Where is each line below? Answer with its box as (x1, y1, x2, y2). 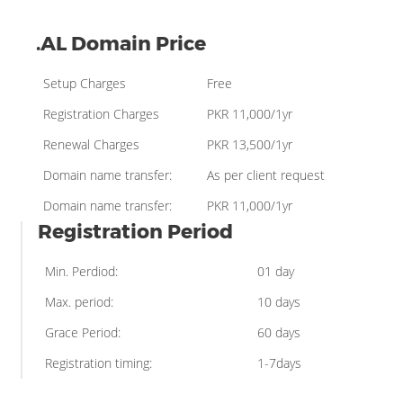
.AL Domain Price (36, 31, 206, 56)
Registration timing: (45, 354, 152, 372)
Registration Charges (43, 104, 159, 122)
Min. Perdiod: (45, 262, 118, 280)
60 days (257, 323, 300, 341)
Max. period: (45, 292, 113, 310)
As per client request (207, 166, 325, 184)
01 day (257, 262, 294, 280)
